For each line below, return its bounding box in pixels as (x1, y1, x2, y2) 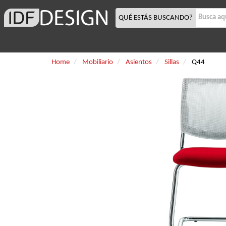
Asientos (126, 59, 152, 66)
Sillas (164, 59, 179, 66)
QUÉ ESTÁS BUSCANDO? (119, 14, 193, 22)
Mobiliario (82, 59, 113, 66)
